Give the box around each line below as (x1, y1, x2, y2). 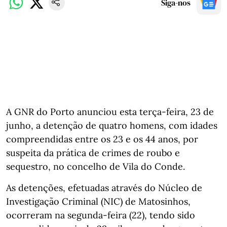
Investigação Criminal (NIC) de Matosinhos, (6, 195, 191, 207)
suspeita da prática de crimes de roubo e (6, 146, 180, 159)
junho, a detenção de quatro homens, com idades (6, 119, 217, 131)
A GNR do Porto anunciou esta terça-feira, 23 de (6, 105, 214, 118)
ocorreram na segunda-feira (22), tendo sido (6, 209, 195, 221)
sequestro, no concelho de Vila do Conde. (6, 160, 185, 172)
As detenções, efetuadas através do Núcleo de (6, 181, 202, 194)
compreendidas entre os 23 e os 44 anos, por (6, 133, 198, 145)
